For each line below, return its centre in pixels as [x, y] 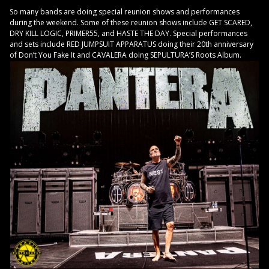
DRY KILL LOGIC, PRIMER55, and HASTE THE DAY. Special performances [128, 34]
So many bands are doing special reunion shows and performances [125, 12]
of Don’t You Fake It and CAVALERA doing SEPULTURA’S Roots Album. [126, 55]
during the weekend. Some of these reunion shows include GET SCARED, [131, 23]
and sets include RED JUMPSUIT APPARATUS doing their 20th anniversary [131, 44]
